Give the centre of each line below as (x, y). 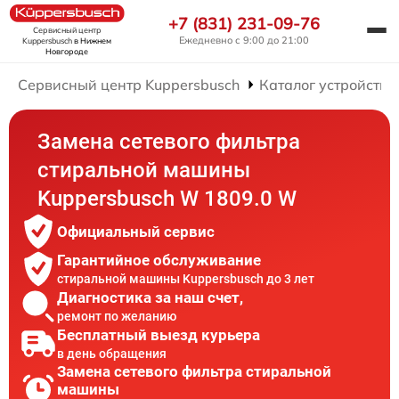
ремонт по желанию (117, 316)
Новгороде (67, 52)
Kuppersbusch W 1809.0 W (167, 199)
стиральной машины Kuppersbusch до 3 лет (186, 278)
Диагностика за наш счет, (150, 297)
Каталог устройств (324, 85)
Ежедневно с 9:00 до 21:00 (244, 41)
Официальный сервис (136, 232)
